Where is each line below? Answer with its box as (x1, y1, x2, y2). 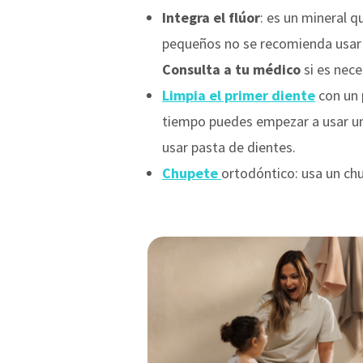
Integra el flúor (162, 7, 260, 27)
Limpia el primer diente (162, 85, 315, 105)
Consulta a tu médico (162, 59, 301, 79)
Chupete (162, 163, 221, 182)
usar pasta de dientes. (162, 137, 296, 156)
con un (315, 85, 361, 105)
